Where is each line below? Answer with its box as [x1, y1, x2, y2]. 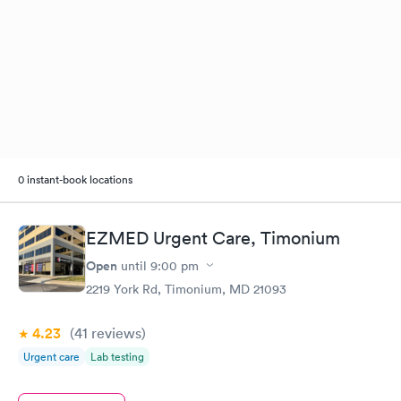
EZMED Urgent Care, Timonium [86, 226, 340, 249]
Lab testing [90, 348, 144, 364]
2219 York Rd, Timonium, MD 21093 [86, 280, 286, 297]
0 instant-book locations [18, 172, 132, 187]
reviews [88, 323, 141, 342]
